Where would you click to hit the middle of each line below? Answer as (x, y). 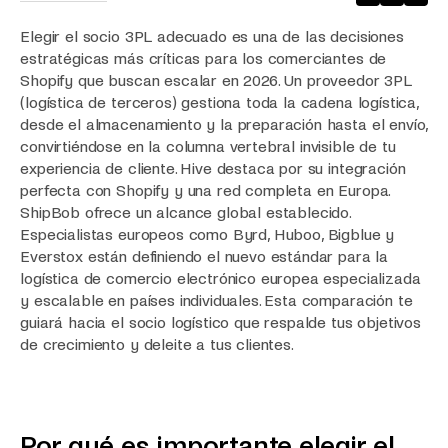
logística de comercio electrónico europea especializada (220, 278)
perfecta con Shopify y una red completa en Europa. (205, 190)
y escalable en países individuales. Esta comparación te (216, 300)
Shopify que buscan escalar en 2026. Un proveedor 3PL (216, 80)
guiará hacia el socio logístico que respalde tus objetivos (220, 322)
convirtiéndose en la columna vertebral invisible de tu (208, 146)
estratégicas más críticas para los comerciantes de (203, 58)
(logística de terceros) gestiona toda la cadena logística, (219, 102)
